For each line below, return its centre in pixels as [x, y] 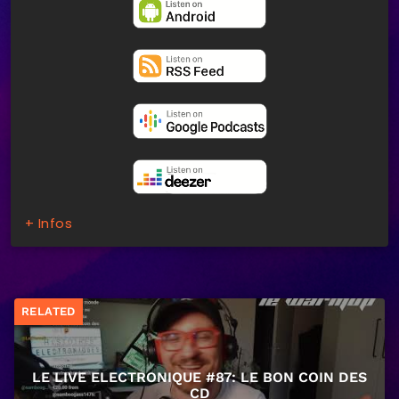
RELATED [49, 312]
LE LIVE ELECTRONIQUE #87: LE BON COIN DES [199, 378]
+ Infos [49, 223]
